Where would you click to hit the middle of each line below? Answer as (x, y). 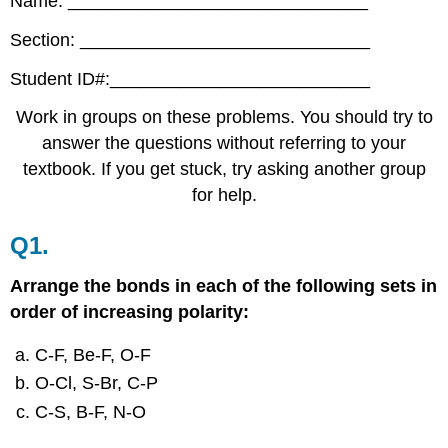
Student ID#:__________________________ (190, 78)
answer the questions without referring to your (224, 143)
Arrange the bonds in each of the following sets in (224, 286)
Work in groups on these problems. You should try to (224, 117)
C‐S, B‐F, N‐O (91, 411)
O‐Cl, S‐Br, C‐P (97, 383)
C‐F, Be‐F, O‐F (93, 354)
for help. (224, 195)
